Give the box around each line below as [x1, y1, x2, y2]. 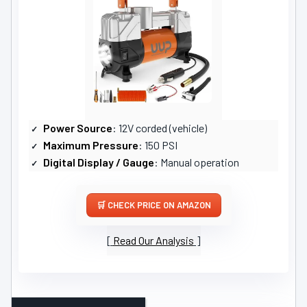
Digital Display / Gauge [43, 156, 154, 169]
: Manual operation [154, 156, 239, 169]
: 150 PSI [138, 138, 177, 152]
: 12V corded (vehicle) [112, 121, 207, 135]
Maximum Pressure [43, 138, 138, 152]
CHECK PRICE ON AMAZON [107, 199, 211, 211]
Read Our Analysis [112, 234, 194, 247]
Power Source [43, 121, 112, 135]
